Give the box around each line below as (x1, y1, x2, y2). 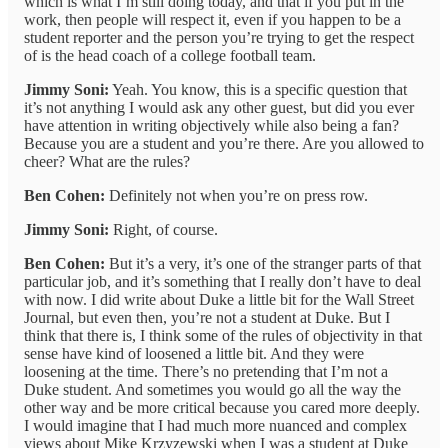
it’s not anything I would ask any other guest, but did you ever (24, 99, 414, 117)
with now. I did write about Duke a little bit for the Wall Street (24, 291, 414, 309)
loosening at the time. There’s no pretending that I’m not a (24, 363, 388, 381)
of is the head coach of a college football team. (24, 47, 316, 65)
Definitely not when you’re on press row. (105, 187, 368, 205)
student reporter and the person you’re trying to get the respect (24, 29, 414, 47)
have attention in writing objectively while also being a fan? (24, 117, 399, 135)
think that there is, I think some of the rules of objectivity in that (24, 327, 422, 345)
